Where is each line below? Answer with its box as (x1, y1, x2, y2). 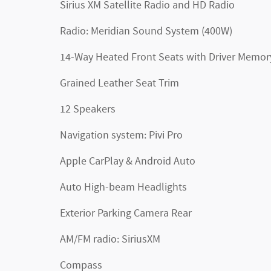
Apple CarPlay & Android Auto (60, 154, 195, 169)
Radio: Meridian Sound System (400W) (60, 24, 232, 39)
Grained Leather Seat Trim (60, 76, 179, 91)
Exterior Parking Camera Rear (60, 206, 192, 221)
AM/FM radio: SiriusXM (60, 232, 160, 247)
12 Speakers (60, 102, 116, 117)
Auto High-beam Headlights (60, 180, 187, 195)
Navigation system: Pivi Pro (60, 128, 183, 143)
